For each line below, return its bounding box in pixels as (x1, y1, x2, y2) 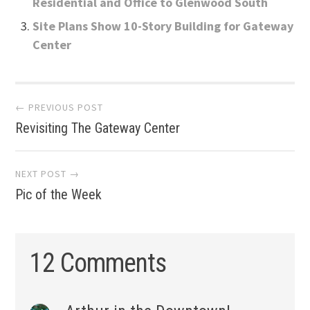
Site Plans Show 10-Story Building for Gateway (33, 18, 294, 35)
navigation (15, 126, 156, 167)
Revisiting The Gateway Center (15, 119, 181, 136)
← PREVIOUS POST (15, 100, 104, 113)
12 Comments (29, 247, 166, 278)
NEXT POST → (15, 167, 80, 180)
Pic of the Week (15, 186, 102, 203)
